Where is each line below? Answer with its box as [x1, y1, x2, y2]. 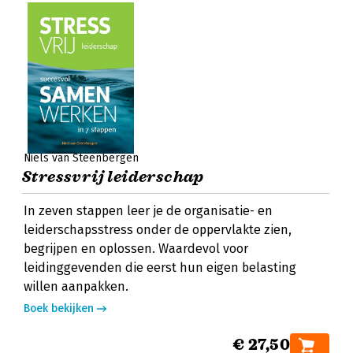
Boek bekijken [24, 302, 94, 315]
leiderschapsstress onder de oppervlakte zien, [24, 222, 292, 237]
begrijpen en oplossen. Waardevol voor [24, 241, 248, 256]
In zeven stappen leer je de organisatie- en [24, 203, 273, 218]
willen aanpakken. [24, 279, 128, 294]
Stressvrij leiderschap [22, 167, 204, 187]
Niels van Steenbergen [24, 151, 139, 165]
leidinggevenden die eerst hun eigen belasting [24, 260, 296, 275]
